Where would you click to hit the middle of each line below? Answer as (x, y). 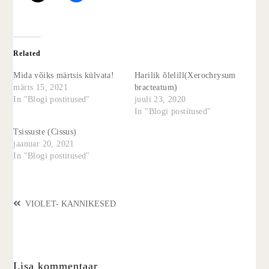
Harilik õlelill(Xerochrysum (185, 75)
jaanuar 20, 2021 (44, 144)
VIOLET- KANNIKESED (71, 204)
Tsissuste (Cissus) (45, 131)
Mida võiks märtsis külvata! (64, 75)
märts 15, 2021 (41, 87)
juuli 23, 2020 (160, 99)
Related (27, 53)
